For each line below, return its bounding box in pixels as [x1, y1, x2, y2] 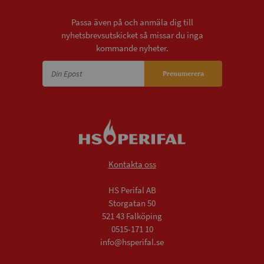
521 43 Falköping [102, 210, 162, 222]
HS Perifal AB [108, 184, 156, 196]
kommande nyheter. [95, 42, 169, 54]
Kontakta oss [108, 159, 156, 170]
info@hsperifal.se [100, 236, 164, 248]
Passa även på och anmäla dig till [71, 16, 193, 28]
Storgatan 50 [108, 197, 156, 209]
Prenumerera [162, 69, 204, 78]
